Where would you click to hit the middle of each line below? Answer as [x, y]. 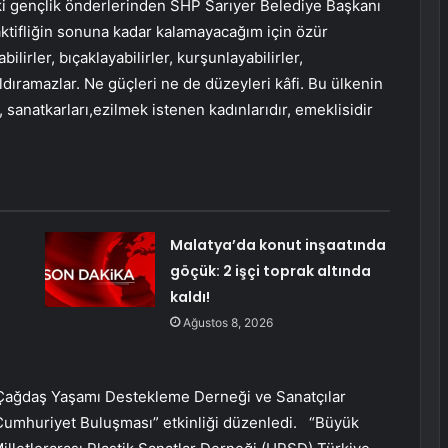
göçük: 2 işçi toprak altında [270, 271]
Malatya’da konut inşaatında [277, 245]
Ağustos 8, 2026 [227, 323]
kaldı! [189, 297]
